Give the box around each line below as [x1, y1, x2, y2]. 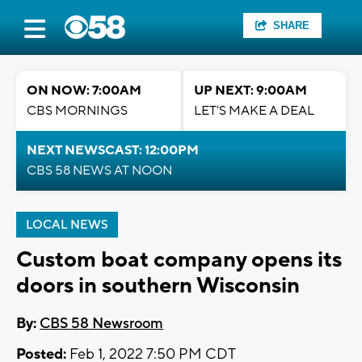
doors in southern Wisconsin [16, 271, 300, 300]
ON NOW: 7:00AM [27, 82, 141, 99]
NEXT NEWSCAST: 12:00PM [27, 142, 199, 158]
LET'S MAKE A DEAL [194, 103, 314, 119]
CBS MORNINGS [27, 103, 128, 119]
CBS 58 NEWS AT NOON [27, 162, 172, 179]
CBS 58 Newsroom [40, 314, 163, 334]
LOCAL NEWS [26, 217, 108, 233]
